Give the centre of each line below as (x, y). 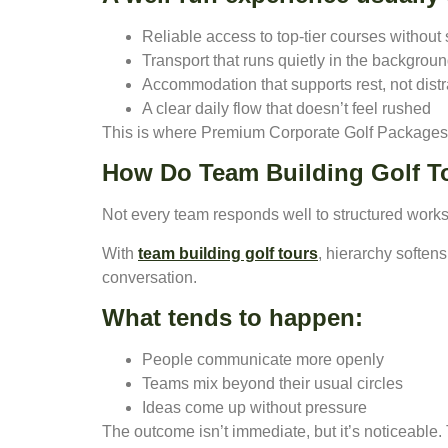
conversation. (149, 277)
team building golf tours (228, 253)
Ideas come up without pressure (254, 407)
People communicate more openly (263, 359)
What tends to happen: (232, 317)
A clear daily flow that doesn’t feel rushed (286, 108)
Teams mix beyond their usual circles (272, 383)
